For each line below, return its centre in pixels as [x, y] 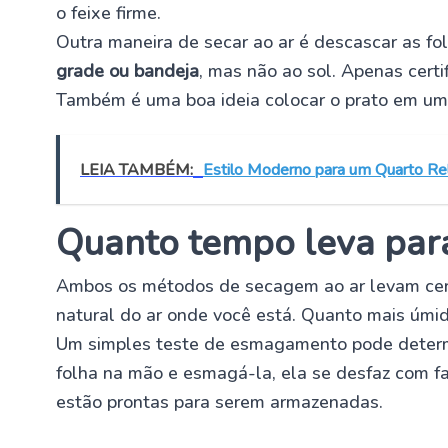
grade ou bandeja [127, 70]
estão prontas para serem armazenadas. [219, 401]
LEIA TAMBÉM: [136, 169]
